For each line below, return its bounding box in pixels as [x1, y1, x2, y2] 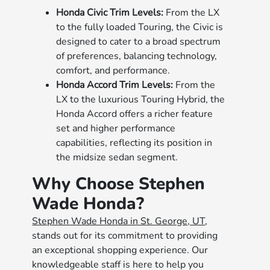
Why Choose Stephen [32, 172, 206, 195]
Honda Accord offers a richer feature [56, 107, 213, 121]
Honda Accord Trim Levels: [56, 78, 174, 92]
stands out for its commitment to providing [32, 229, 218, 242]
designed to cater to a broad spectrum [56, 35, 221, 48]
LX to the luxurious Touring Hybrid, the [56, 93, 225, 106]
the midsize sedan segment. [56, 151, 178, 164]
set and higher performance [56, 122, 176, 135]
